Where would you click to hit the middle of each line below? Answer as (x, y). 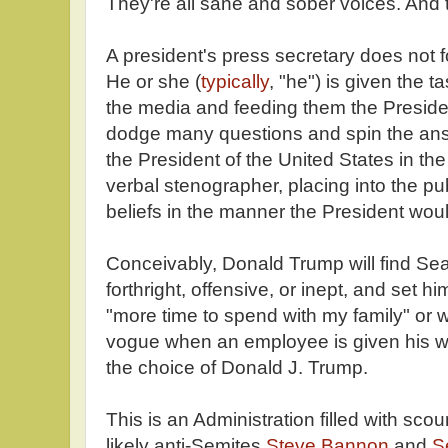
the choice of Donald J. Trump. (237, 367)
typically (235, 81)
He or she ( (153, 81)
